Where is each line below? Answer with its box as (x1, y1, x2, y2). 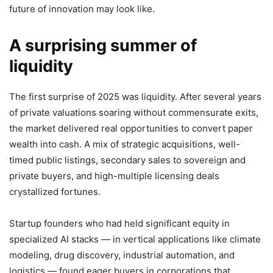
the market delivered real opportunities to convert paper (9, 122, 253, 135)
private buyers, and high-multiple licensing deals (9, 170, 219, 182)
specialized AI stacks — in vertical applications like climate (9, 233, 261, 246)
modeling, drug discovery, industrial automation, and (9, 249, 235, 261)
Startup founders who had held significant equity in (9, 218, 230, 230)
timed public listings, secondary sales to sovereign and (9, 154, 246, 166)
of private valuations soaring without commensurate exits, (9, 107, 258, 119)
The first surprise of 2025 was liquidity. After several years (9, 91, 261, 103)
